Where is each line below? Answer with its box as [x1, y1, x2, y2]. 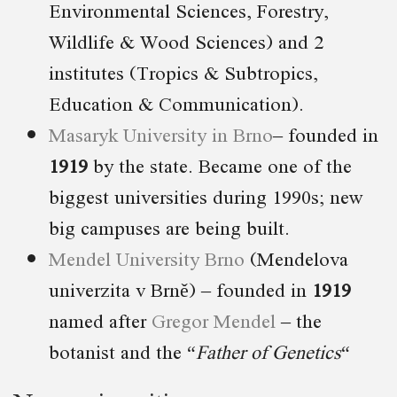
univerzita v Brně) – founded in [49, 273, 312, 305]
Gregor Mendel [152, 304, 276, 336]
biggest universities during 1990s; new [49, 180, 363, 212]
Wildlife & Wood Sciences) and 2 [49, 25, 323, 57]
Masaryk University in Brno [49, 118, 273, 150]
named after [49, 304, 152, 336]
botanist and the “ [49, 335, 196, 367]
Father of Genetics [196, 335, 341, 367]
